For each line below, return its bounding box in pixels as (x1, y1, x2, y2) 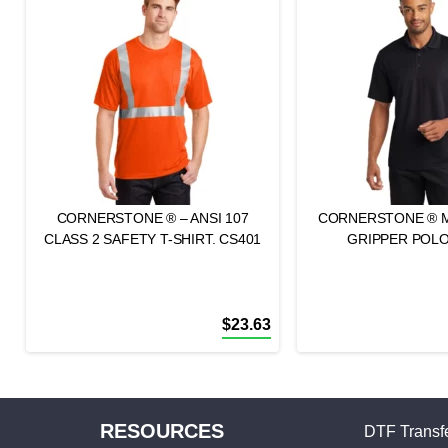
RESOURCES (100, 420, 225, 442)
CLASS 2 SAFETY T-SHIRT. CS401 (44, 231, 262, 248)
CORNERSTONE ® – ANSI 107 (56, 210, 249, 227)
